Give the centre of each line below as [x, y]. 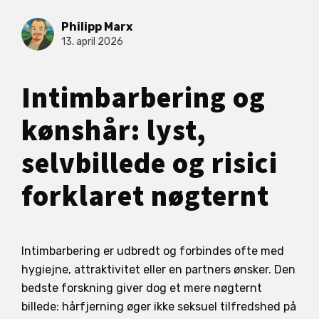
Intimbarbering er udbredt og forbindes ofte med [153, 251]
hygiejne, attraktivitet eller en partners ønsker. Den [158, 269]
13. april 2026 [92, 42]
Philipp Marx [97, 27]
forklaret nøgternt [145, 197]
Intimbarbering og [143, 98]
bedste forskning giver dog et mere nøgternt [142, 288]
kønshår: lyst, [114, 131]
